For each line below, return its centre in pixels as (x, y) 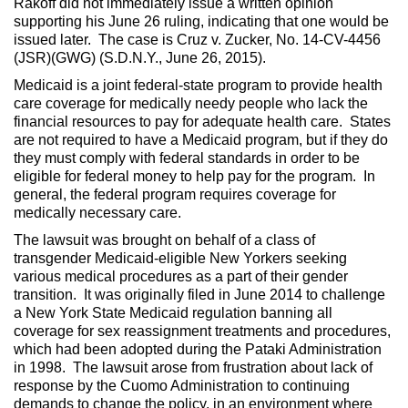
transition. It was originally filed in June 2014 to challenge (199, 295)
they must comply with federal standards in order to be (187, 158)
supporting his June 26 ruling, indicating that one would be (201, 22)
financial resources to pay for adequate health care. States (202, 122)
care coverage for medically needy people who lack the (191, 104)
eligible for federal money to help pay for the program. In (194, 177)
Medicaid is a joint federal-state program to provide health (198, 86)
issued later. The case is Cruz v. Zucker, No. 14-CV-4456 (197, 40)
